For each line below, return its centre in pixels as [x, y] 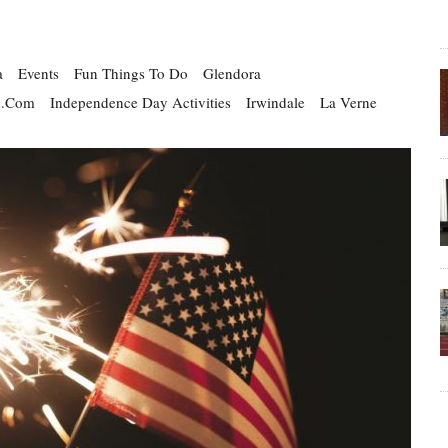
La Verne [348, 102]
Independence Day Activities [140, 102]
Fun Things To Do [131, 73]
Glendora [232, 73]
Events [38, 73]
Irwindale [275, 102]
